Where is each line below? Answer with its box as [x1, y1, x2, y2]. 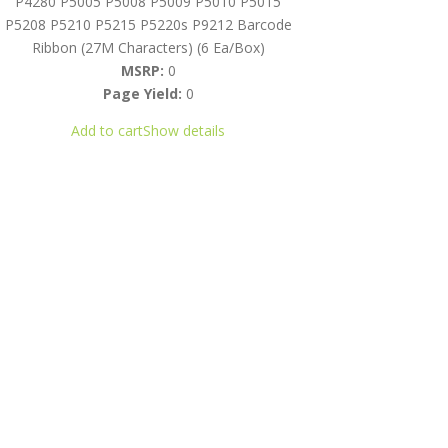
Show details [143, 120, 226, 140]
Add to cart [71, 120, 144, 140]
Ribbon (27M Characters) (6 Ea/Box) [31, 37, 265, 57]
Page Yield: [102, 83, 182, 103]
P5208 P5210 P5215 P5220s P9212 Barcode [4, 14, 292, 34]
